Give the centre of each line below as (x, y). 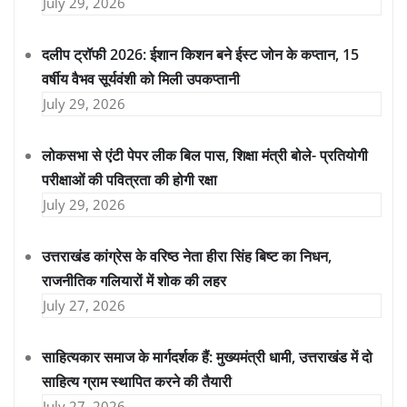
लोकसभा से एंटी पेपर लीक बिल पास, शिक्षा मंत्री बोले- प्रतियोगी (205, 156)
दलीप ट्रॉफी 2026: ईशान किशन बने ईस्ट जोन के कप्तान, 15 (200, 55)
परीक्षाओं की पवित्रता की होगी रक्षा (129, 180)
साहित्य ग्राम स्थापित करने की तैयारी (137, 382)
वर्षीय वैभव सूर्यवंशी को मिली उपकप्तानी (141, 79)
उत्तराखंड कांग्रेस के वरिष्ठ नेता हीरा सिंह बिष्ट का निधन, (187, 257)
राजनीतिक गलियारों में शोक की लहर (134, 281)
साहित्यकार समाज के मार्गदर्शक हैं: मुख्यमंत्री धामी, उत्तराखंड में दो (207, 357)
